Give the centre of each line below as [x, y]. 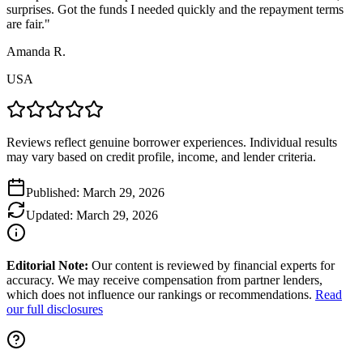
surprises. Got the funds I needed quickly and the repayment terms [175, 10]
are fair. [26, 24]
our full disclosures [55, 310]
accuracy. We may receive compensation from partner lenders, [164, 280]
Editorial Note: [47, 266]
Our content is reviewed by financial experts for [211, 266]
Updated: [51, 216]
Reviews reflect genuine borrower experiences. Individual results [172, 143]
